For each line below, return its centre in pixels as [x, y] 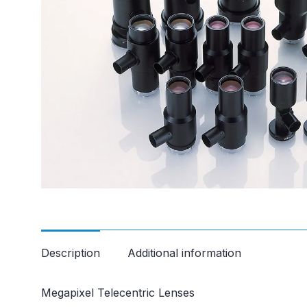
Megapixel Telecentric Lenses [118, 293]
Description [71, 253]
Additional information [184, 253]
